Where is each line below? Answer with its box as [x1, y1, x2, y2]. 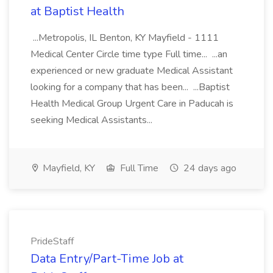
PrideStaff [30, 235, 74, 248]
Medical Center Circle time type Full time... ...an [30, 48, 227, 61]
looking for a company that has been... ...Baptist [30, 80, 230, 94]
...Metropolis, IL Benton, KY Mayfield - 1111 [30, 31, 219, 44]
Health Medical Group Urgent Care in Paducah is [30, 97, 233, 110]
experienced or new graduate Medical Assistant [30, 64, 233, 77]
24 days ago [181, 161, 236, 175]
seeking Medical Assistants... [30, 113, 155, 127]
